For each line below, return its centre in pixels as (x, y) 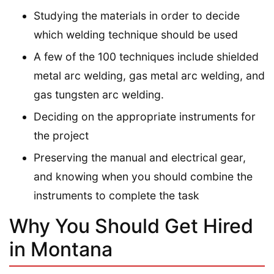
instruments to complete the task (117, 195)
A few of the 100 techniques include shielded (146, 57)
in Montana (61, 249)
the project (61, 135)
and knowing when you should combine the (143, 176)
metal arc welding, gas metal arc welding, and (149, 76)
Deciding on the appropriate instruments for (145, 117)
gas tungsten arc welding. (99, 94)
